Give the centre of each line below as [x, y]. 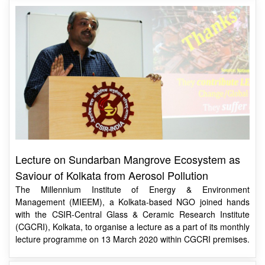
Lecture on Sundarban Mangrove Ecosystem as [128, 159]
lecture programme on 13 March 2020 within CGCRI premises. [132, 239]
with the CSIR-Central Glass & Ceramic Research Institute [132, 214]
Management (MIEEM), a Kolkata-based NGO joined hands [132, 202]
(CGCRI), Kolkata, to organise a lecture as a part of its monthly [132, 227]
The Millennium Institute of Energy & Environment [132, 190]
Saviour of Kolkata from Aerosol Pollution [112, 175]
